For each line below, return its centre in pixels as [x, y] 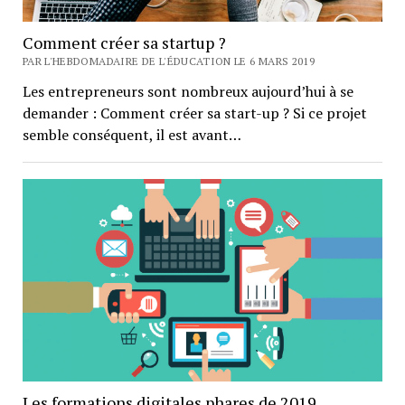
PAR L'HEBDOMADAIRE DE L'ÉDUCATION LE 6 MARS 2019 [169, 61]
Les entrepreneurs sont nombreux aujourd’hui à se [188, 92]
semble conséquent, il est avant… [132, 135]
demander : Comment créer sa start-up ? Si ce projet [194, 113]
